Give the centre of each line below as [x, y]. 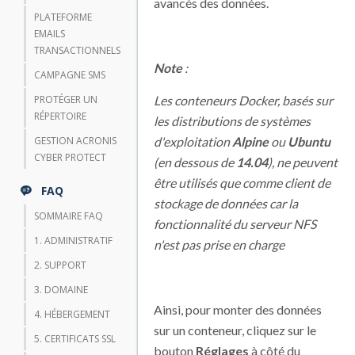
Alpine [250, 141]
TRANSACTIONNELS [77, 50]
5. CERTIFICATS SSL [75, 339]
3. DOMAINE [61, 290]
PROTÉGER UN [66, 99]
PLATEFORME [63, 17]
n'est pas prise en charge [219, 244]
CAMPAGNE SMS [70, 75]
